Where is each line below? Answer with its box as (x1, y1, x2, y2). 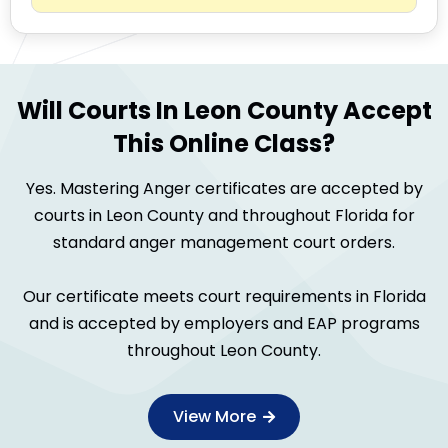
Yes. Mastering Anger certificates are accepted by (25, 177, 423, 201)
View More (173, 405, 260, 429)
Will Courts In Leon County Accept (16, 94, 432, 128)
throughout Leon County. (127, 339, 321, 363)
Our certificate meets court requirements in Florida (22, 285, 426, 309)
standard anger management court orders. (53, 231, 395, 255)
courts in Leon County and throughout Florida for (33, 204, 415, 228)
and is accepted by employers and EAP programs (28, 312, 420, 336)
